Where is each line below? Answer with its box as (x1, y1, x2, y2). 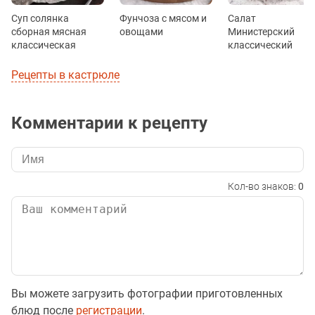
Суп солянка (11, 12, 69, 24)
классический (228, 39, 292, 51)
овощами (120, 25, 163, 37)
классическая (11, 39, 76, 51)
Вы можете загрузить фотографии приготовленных (11, 286, 283, 300)
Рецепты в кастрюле (11, 67, 120, 82)
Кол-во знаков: (228, 180, 298, 192)
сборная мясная (11, 25, 86, 37)
